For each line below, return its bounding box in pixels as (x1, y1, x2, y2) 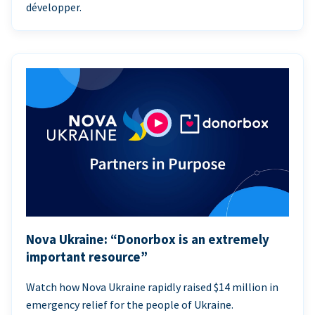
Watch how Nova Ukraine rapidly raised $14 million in (26, 280, 278, 295)
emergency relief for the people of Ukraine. (26, 297, 233, 312)
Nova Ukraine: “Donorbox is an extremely (26, 231, 269, 247)
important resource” (26, 248, 148, 265)
